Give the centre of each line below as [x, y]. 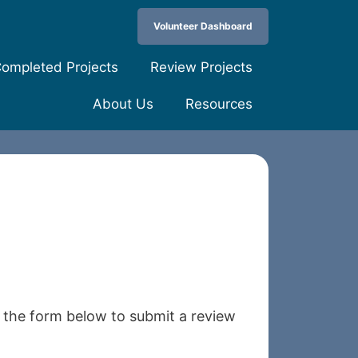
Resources [219, 104]
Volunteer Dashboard [203, 26]
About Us [123, 104]
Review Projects [201, 67]
